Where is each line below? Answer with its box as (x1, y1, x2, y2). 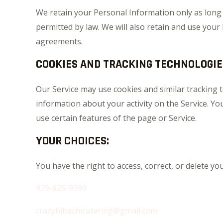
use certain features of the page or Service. (36, 112, 197, 123)
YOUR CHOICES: (36, 133, 109, 148)
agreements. (36, 36, 83, 47)
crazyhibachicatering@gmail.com (36, 205, 157, 216)
